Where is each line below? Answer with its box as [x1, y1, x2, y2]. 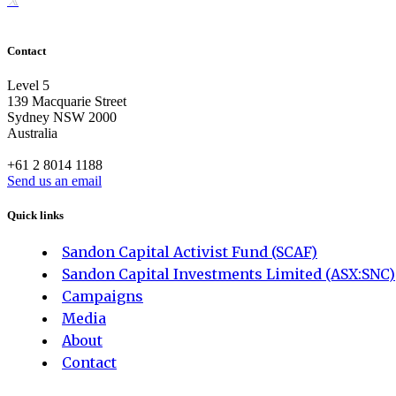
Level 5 [7, 78, 49, 94]
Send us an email [7, 173, 102, 189]
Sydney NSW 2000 [7, 110, 117, 126]
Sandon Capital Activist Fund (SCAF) [62, 242, 317, 261]
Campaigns [62, 286, 143, 305]
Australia [7, 126, 57, 141]
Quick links [7, 209, 64, 223]
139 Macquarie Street [7, 94, 126, 110]
